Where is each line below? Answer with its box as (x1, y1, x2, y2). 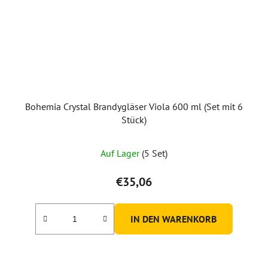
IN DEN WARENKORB (130, 212, 217, 225)
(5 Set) (142, 147, 167, 159)
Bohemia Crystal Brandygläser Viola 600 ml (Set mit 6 (25, 100, 243, 112)
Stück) (121, 113, 147, 126)
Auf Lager (100, 147, 142, 159)
